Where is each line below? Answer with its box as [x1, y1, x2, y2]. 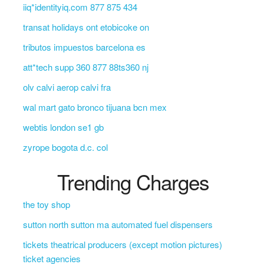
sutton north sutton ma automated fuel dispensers [22, 218, 213, 230]
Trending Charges [57, 167, 210, 196]
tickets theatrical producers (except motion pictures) [22, 238, 222, 250]
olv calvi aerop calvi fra [22, 81, 111, 93]
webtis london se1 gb [22, 121, 104, 133]
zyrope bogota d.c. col [22, 141, 108, 153]
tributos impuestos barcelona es [22, 41, 146, 53]
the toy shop [22, 198, 70, 210]
